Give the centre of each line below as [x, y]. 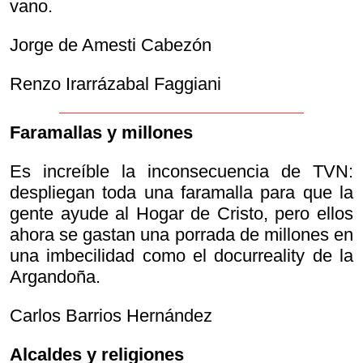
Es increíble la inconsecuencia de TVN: [181, 172]
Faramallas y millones [101, 133]
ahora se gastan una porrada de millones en [181, 235]
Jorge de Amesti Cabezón [111, 45]
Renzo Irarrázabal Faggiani [115, 84]
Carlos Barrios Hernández [111, 316]
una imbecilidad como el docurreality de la [181, 256]
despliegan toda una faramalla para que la [181, 193]
